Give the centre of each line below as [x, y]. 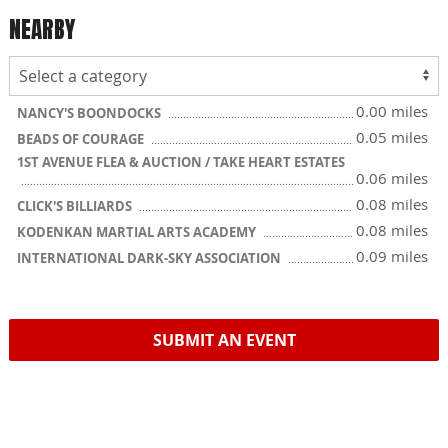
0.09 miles [392, 256]
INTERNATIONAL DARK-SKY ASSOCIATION [150, 258]
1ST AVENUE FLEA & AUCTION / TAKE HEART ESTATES [181, 162]
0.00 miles [392, 111]
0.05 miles [392, 137]
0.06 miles [392, 178]
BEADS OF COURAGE [82, 139]
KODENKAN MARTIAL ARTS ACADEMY [138, 232]
